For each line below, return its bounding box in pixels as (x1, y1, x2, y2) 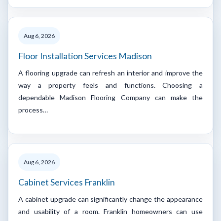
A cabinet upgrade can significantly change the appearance (18, 194, 203, 203)
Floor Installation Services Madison (18, 50, 152, 61)
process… (18, 105, 48, 114)
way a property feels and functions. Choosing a (18, 80, 203, 89)
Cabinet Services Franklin (18, 177, 115, 187)
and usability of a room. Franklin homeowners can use (18, 207, 203, 216)
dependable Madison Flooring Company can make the (18, 93, 203, 102)
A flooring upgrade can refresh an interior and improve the (18, 68, 203, 77)
